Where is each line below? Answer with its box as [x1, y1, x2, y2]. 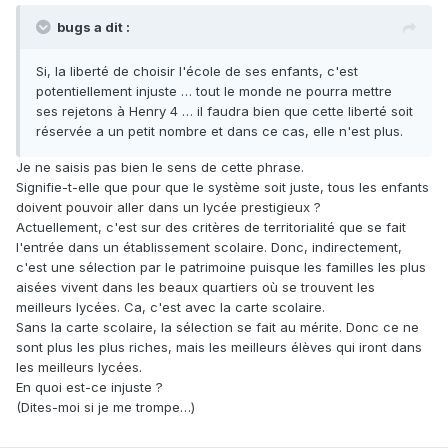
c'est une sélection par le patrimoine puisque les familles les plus [16, 259, 426, 276]
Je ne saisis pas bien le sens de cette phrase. [16, 159, 304, 176]
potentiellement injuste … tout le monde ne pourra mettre [36, 83, 392, 100]
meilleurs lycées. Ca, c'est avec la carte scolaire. [16, 299, 325, 316]
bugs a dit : [57, 19, 130, 36]
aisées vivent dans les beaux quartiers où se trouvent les [16, 279, 375, 296]
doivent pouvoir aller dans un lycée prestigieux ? [16, 199, 321, 216]
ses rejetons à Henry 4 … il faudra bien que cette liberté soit [36, 103, 413, 120]
